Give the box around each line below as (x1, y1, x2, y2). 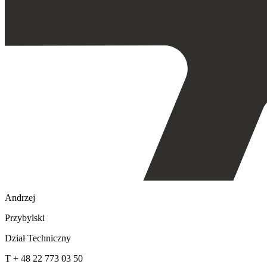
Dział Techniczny (5, 232, 71, 243)
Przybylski (5, 212, 45, 223)
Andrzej (5, 192, 35, 203)
